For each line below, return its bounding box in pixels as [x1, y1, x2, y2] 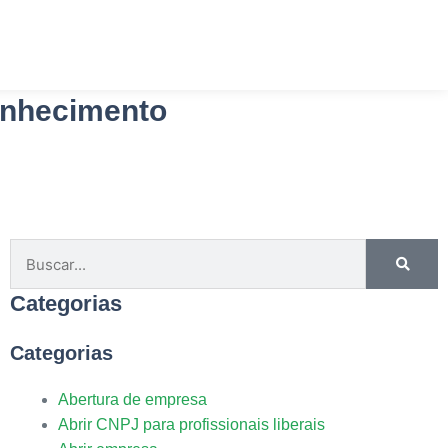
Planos [40, 37, 84, 53]
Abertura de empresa [57, 391, 207, 408]
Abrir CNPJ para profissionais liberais [57, 416, 325, 433]
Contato [201, 37, 252, 53]
